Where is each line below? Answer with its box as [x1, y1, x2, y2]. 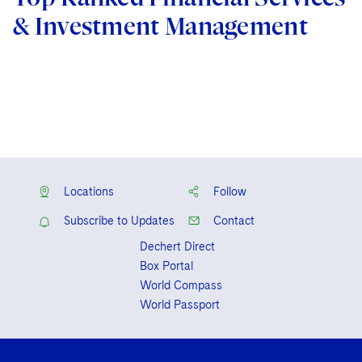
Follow [213, 185, 246, 198]
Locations [64, 185, 114, 198]
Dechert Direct [140, 240, 215, 253]
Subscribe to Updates [64, 214, 175, 227]
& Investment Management [13, 12, 308, 40]
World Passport [140, 298, 220, 311]
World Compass [140, 279, 222, 292]
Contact [213, 214, 255, 227]
